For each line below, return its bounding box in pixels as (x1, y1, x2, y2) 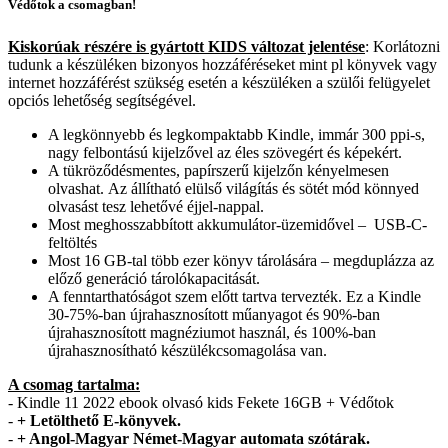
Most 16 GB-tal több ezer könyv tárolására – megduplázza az (48, 252, 434, 270)
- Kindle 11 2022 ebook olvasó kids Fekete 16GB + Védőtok (8, 394, 394, 412)
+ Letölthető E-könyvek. (17, 412, 181, 430)
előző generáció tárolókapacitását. (48, 270, 260, 288)
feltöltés (48, 234, 97, 252)
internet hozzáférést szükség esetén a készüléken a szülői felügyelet (8, 74, 430, 92)
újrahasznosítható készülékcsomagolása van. (48, 342, 327, 360)
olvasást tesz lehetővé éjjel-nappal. (48, 198, 264, 216)
